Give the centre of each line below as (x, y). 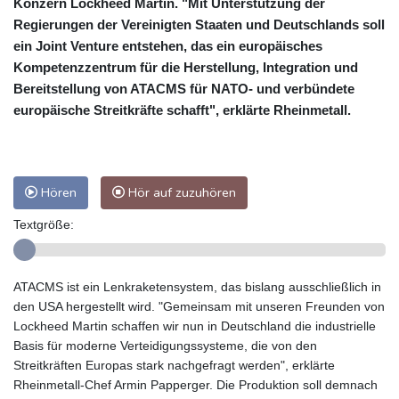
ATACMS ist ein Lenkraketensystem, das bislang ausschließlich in (197, 286)
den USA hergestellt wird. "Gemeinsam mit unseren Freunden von (199, 306)
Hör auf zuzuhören (180, 192)
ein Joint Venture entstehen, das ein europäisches (168, 45)
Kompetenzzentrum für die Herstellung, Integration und (186, 67)
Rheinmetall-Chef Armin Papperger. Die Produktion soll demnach (195, 384)
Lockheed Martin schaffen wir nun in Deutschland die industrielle (195, 326)
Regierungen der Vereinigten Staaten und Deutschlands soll (199, 24)
